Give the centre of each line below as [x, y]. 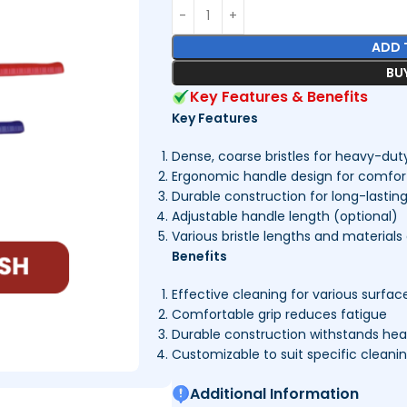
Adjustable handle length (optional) [284, 216]
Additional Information [274, 394]
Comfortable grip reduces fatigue [279, 314]
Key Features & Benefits [278, 97]
